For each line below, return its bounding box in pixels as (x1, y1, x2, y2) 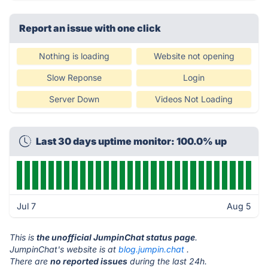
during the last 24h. (127, 256, 207, 266)
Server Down (49, 94, 99, 104)
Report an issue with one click (19, 22, 161, 34)
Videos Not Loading (155, 94, 233, 104)
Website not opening (153, 51, 234, 61)
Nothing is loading (39, 51, 109, 61)
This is (10, 232, 36, 242)
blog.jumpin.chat (118, 244, 184, 254)
